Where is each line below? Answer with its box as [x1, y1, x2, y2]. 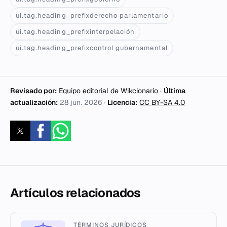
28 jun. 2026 [60, 97, 102, 107]
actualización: [10, 97, 58, 107]
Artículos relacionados [10, 184, 141, 201]
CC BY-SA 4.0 [139, 97, 185, 107]
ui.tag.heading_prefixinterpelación [16, 27, 135, 36]
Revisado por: [10, 86, 57, 95]
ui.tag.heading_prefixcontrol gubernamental [16, 43, 168, 52]
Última [164, 86, 185, 95]
